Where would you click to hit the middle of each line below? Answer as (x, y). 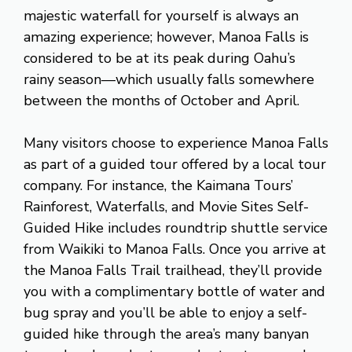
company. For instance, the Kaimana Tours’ (158, 185)
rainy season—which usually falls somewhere (169, 79)
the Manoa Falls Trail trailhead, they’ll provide (173, 270)
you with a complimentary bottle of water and (174, 291)
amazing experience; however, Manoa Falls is (166, 37)
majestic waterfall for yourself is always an (161, 15)
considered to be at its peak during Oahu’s (159, 58)
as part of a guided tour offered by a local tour (175, 164)
